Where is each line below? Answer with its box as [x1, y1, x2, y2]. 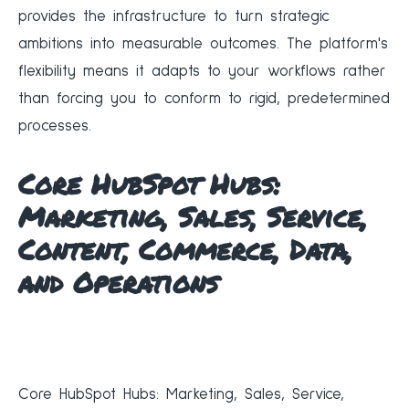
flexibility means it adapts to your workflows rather [18, 64, 386, 80]
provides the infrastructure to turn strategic [18, 9, 330, 26]
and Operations [18, 263, 218, 303]
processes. [18, 119, 91, 135]
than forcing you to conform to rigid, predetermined [18, 91, 390, 108]
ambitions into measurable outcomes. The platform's [18, 37, 388, 53]
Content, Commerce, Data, [18, 230, 352, 270]
